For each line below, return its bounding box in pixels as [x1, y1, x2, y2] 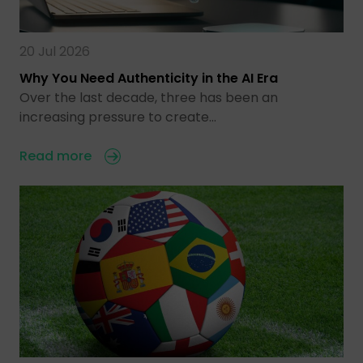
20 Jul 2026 [19, 42, 90, 62]
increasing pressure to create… [19, 108, 216, 127]
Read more [19, 147, 92, 166]
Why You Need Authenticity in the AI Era [19, 69, 278, 88]
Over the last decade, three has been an [19, 88, 278, 108]
